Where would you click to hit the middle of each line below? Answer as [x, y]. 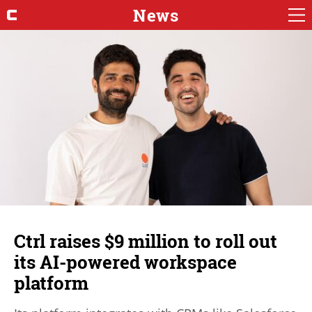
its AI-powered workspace [125, 262]
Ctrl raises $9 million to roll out [146, 241]
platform [51, 282]
